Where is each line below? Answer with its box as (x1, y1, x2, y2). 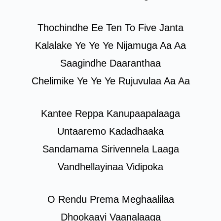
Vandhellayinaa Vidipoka (58, 161, 163, 172)
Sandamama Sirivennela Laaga (42, 144, 179, 154)
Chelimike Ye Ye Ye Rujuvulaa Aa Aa (31, 75, 190, 86)
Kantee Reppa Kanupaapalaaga (41, 108, 180, 119)
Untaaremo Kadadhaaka (57, 126, 164, 137)
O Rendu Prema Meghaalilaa (47, 194, 174, 205)
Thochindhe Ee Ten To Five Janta (37, 22, 184, 33)
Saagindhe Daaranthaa (60, 58, 161, 69)
